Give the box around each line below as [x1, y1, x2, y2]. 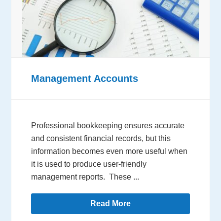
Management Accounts [31, 73, 139, 84]
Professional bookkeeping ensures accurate [31, 121, 185, 130]
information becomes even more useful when [31, 147, 188, 156]
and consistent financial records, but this [31, 134, 171, 143]
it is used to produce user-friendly [31, 160, 147, 169]
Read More [90, 199, 131, 208]
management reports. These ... [31, 173, 140, 182]
